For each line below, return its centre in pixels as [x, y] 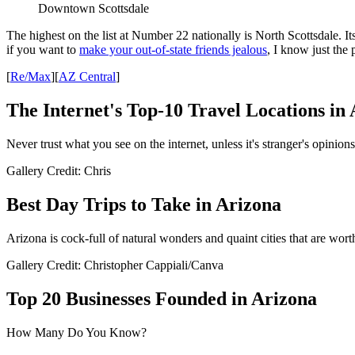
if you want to [43, 50]
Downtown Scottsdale [94, 9]
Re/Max [31, 77]
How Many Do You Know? [76, 332]
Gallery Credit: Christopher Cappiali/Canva [115, 265]
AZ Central [87, 77]
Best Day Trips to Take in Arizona [144, 205]
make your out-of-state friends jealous [173, 50]
